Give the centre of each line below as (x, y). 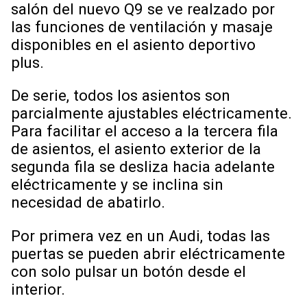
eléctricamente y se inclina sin (117, 185)
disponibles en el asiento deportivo (133, 45)
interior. (38, 289)
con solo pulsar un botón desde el (128, 271)
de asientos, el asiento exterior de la (136, 149)
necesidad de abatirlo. (90, 202)
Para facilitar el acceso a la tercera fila (145, 131)
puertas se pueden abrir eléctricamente (148, 253)
